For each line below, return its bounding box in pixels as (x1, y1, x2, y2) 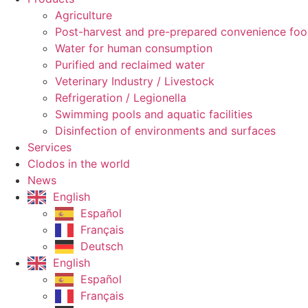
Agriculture (55, 8, 112, 22)
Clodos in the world (27, 156, 130, 170)
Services (27, 140, 71, 154)
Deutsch (80, 239, 123, 253)
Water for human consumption (55, 41, 212, 55)
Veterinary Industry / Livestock (55, 74, 214, 88)
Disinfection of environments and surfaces (55, 123, 276, 137)
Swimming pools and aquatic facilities (55, 107, 252, 121)
